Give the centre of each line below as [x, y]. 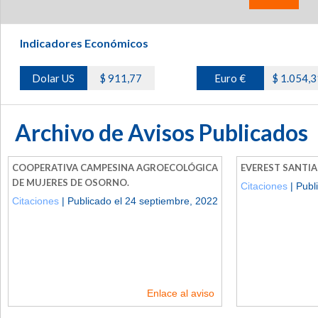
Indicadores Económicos [84, 43]
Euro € [230, 78]
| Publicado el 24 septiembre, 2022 [138, 201]
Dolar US [54, 78]
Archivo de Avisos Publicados [161, 132]
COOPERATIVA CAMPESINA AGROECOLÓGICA [115, 167]
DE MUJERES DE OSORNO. [71, 182]
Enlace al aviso [181, 293]
